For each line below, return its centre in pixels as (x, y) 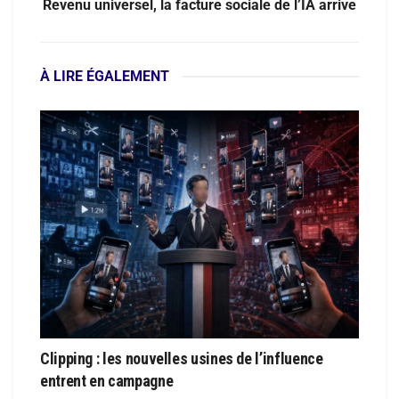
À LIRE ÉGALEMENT (105, 76)
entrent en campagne (107, 380)
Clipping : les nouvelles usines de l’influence (182, 358)
